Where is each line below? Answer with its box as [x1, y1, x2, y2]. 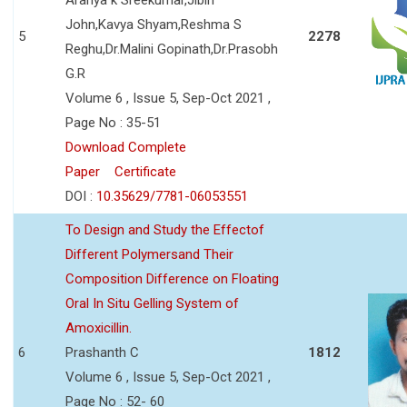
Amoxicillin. [65, 319, 132, 336]
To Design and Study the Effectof [65, 221, 264, 238]
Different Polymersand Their [65, 245, 233, 263]
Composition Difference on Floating [65, 270, 279, 287]
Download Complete [65, 138, 186, 155]
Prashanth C [65, 343, 139, 361]
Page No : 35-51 [65, 114, 161, 131]
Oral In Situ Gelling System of [65, 294, 239, 312]
